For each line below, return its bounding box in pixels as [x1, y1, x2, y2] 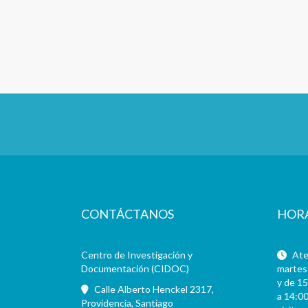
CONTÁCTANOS [80, 206, 174, 221]
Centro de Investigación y [80, 249, 192, 261]
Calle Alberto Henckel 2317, [91, 283, 214, 295]
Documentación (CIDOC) [80, 263, 189, 274]
